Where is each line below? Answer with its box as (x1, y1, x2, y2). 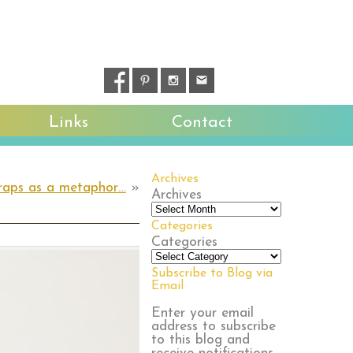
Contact (171, 114, 232, 131)
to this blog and (150, 333, 250, 347)
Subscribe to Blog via (150, 267, 273, 280)
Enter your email (150, 306, 254, 320)
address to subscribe (150, 319, 276, 333)
